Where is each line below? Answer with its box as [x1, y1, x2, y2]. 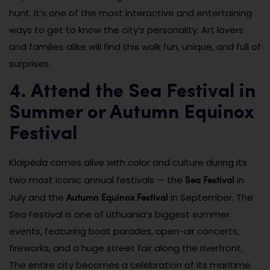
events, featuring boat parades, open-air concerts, [9, 224, 239, 237]
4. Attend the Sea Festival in [9, 82, 256, 102]
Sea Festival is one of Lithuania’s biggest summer [9, 207, 230, 221]
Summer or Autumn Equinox [9, 103, 254, 123]
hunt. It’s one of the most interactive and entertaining [9, 6, 252, 19]
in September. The [168, 190, 253, 204]
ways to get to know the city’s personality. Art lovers [9, 23, 243, 36]
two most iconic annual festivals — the [9, 173, 185, 186]
